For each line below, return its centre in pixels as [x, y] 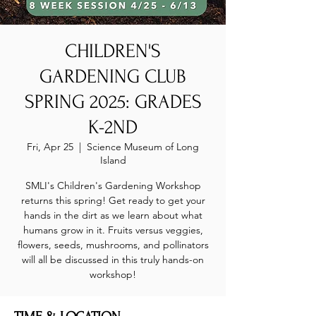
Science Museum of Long [143, 147]
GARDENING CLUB [113, 77]
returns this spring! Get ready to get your [113, 200]
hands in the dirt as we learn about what [113, 215]
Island [113, 160]
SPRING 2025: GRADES [113, 102]
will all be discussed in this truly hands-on [113, 260]
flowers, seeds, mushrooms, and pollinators [113, 245]
